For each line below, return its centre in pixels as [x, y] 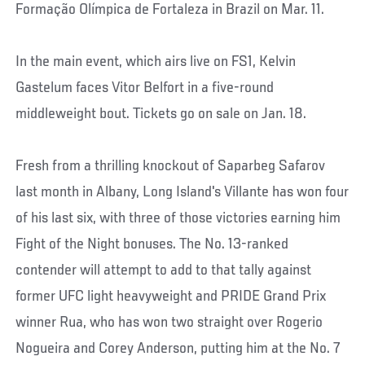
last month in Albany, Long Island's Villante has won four [182, 192]
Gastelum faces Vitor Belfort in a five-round [145, 88]
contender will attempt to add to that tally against [164, 270]
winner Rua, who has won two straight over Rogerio [169, 322]
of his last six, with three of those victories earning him [178, 218]
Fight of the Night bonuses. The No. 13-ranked [152, 244]
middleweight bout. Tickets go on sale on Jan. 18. [161, 114]
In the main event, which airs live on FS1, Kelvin [156, 62]
